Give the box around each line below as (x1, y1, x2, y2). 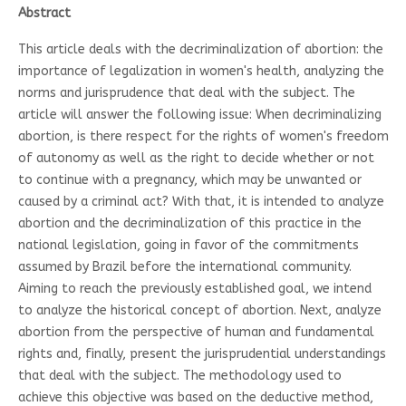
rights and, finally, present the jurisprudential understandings (17, 345, 386, 362)
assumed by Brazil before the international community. (17, 258, 352, 275)
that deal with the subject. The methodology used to (17, 367, 342, 383)
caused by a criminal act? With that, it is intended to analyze (17, 193, 384, 209)
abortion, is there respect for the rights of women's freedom (17, 128, 389, 144)
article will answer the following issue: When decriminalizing (17, 106, 382, 122)
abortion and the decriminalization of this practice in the (17, 215, 362, 231)
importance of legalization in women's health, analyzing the (17, 63, 384, 79)
